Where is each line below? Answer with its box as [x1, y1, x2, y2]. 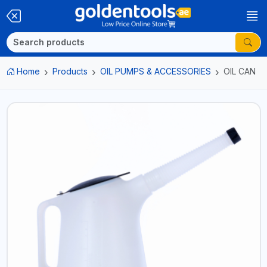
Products [52, 66, 88, 76]
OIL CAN [223, 66, 256, 76]
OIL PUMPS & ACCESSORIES [100, 66, 211, 76]
